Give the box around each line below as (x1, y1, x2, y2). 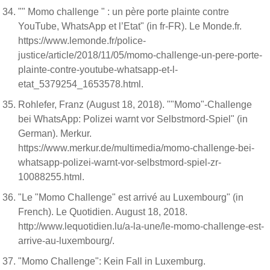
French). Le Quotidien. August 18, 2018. (18, 207, 187, 217)
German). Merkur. (18, 128, 92, 139)
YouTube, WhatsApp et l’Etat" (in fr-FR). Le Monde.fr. (18, 21, 242, 31)
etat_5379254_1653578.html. (18, 79, 146, 89)
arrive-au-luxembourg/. (18, 236, 117, 246)
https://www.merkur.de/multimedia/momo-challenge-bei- (18, 143, 254, 153)
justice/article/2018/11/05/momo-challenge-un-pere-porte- (18, 50, 262, 60)
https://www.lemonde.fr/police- (18, 36, 146, 46)
